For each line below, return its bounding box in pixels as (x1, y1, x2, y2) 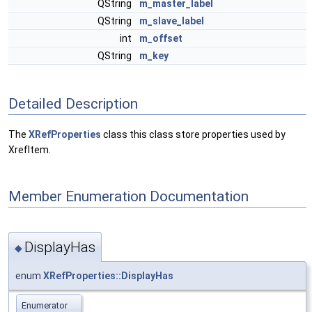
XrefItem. (8, 144, 51, 156)
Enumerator (22, 299, 68, 311)
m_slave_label (139, 15, 204, 26)
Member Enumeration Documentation (8, 187, 249, 205)
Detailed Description (8, 95, 138, 112)
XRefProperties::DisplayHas (43, 270, 173, 281)
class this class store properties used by (101, 129, 286, 141)
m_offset (139, 33, 182, 44)
